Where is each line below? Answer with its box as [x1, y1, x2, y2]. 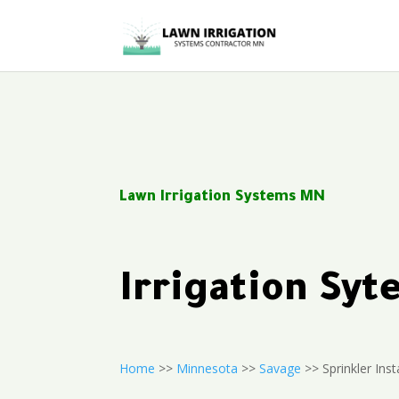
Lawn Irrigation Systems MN [119, 189, 326, 206]
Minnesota [176, 359, 239, 377]
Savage [259, 359, 302, 377]
